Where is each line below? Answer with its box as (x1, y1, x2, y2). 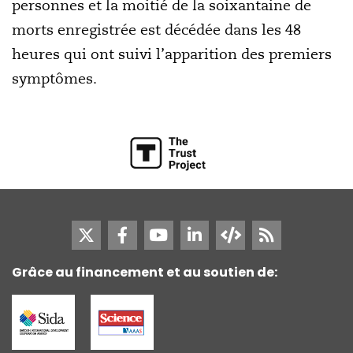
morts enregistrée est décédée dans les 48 (12, 20, 301, 39)
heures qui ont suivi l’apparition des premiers (12, 45, 332, 63)
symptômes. (12, 69, 97, 87)
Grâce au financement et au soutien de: (12, 262, 277, 281)
